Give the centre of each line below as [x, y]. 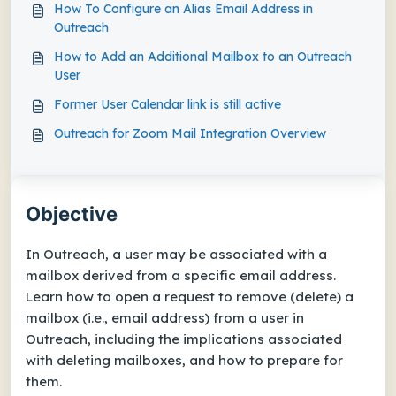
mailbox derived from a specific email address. [181, 275]
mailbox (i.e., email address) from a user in [165, 318]
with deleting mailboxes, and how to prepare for [184, 360]
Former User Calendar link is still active [168, 104]
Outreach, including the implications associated [184, 339]
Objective [72, 214]
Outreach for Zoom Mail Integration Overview [190, 133]
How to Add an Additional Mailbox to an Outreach [203, 57]
